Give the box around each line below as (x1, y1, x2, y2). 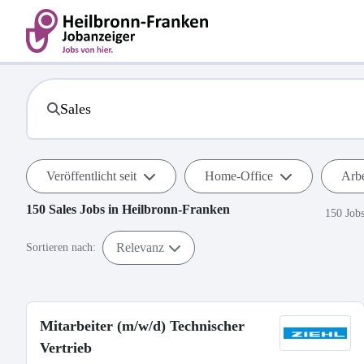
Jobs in (76, 202, 122, 216)
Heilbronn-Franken (122, 202, 230, 216)
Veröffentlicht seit (46, 169, 136, 183)
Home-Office (205, 169, 273, 183)
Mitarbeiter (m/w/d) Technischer (40, 318, 245, 334)
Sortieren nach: (26, 241, 96, 253)
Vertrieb (40, 340, 92, 356)
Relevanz (116, 240, 164, 254)
